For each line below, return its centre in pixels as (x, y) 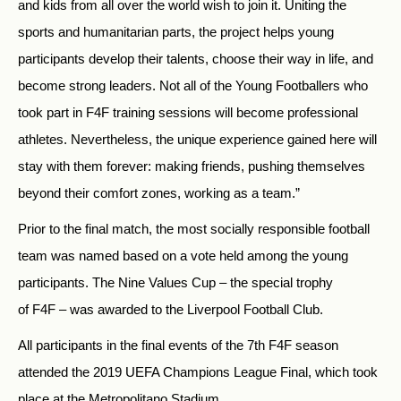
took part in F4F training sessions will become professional (188, 112)
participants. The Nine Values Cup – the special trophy (175, 282)
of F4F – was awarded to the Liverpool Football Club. (171, 309)
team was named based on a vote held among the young (183, 255)
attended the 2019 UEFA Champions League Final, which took (198, 371)
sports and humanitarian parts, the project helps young (176, 31)
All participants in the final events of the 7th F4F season (178, 345)
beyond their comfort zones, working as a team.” (159, 192)
